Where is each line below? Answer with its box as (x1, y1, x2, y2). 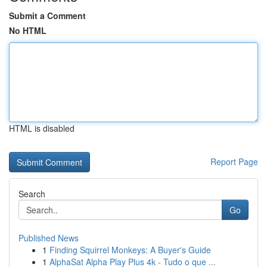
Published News (18, 232, 79, 244)
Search (18, 188, 45, 200)
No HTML (9, 24, 46, 36)
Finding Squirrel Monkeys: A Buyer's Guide (49, 244, 211, 256)
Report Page (210, 156, 258, 167)
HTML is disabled (9, 122, 74, 134)
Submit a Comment (9, 10, 86, 21)
